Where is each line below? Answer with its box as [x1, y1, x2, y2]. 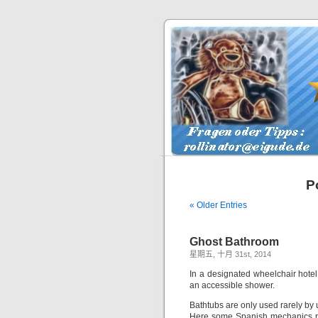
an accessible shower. [190, 280, 275, 290]
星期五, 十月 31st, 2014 [190, 250, 271, 258]
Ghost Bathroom [190, 236, 279, 248]
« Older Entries [190, 200, 247, 210]
